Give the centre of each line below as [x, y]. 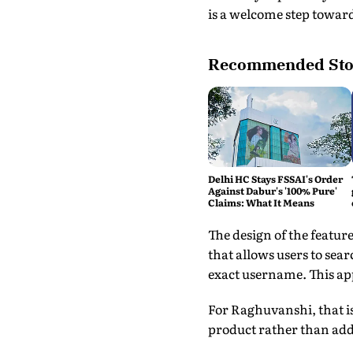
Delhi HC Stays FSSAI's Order [275, 179]
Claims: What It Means [261, 203]
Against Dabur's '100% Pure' [272, 191]
